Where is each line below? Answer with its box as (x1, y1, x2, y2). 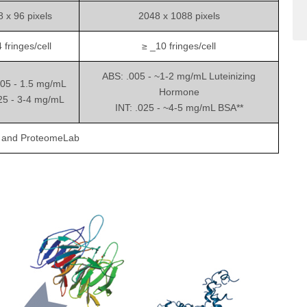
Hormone (158, 86, 199, 98)
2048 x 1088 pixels (138, 10, 220, 22)
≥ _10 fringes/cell (142, 40, 216, 52)
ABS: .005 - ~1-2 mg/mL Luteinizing (102, 71, 256, 82)
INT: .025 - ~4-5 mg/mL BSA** (114, 102, 243, 114)
